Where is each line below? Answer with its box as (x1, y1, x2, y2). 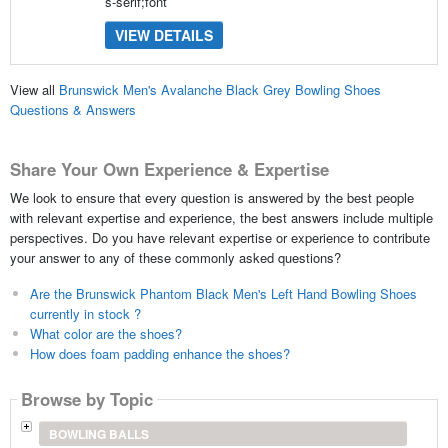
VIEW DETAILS (114, 24, 213, 45)
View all (9, 80, 59, 100)
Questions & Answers (9, 100, 136, 120)
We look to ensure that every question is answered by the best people (9, 187, 414, 207)
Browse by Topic (20, 387, 153, 412)
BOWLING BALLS (48, 424, 149, 443)
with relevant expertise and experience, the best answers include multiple (9, 207, 433, 227)
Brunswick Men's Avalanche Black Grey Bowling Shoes (58, 80, 381, 100)
